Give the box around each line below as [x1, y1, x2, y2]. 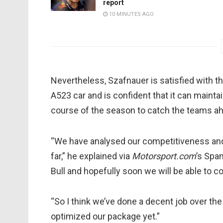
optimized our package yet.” [51, 211, 160, 222]
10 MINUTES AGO [108, 11, 154, 18]
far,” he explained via [51, 150, 132, 161]
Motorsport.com [132, 150, 196, 161]
